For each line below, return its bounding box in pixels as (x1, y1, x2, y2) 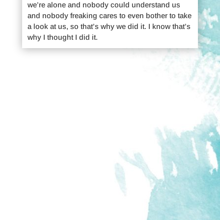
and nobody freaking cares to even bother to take (27, 11, 192, 20)
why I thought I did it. (27, 32, 98, 41)
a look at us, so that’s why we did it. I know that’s (27, 22, 191, 30)
